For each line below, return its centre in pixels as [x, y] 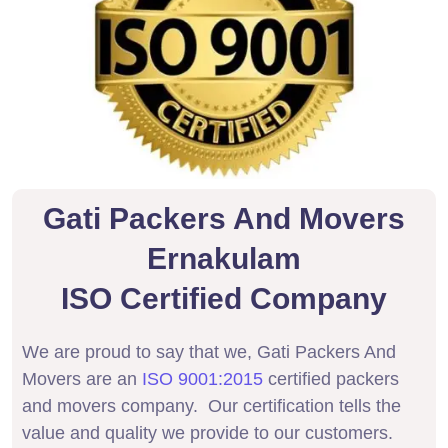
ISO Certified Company [224, 299]
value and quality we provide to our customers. [208, 433]
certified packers [331, 379]
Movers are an [82, 379]
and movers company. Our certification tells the [212, 406]
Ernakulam [224, 259]
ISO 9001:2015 [203, 379]
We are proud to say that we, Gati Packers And [209, 352]
